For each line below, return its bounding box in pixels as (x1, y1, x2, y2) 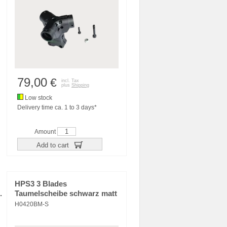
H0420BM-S (15, 201, 49, 208)
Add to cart (36, 141, 71, 149)
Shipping (71, 83, 89, 88)
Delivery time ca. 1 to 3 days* (17, 104, 97, 111)
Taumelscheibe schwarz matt (15, 190, 117, 198)
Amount (34, 128, 57, 135)
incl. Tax (61, 78, 79, 83)
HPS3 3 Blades (15, 180, 67, 188)
